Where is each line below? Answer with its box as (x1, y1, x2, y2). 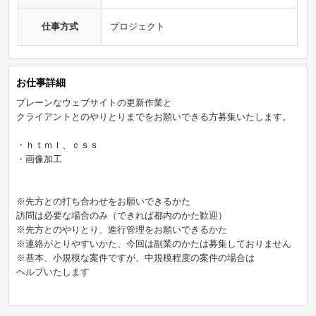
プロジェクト (110, 20, 166, 32)
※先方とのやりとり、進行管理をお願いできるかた (16, 224, 227, 235)
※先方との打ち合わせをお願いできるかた (16, 195, 190, 207)
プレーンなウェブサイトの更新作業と (16, 97, 172, 108)
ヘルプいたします (16, 266, 90, 277)
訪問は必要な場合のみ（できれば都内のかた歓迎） (16, 209, 227, 221)
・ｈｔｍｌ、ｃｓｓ (16, 139, 99, 150)
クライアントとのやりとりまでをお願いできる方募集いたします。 (16, 111, 291, 122)
